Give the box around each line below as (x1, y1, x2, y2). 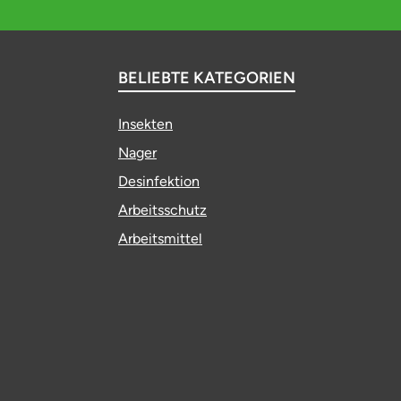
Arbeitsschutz (118, 201, 207, 218)
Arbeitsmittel (118, 230, 202, 247)
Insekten (118, 115, 173, 132)
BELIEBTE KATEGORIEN (118, 68, 295, 88)
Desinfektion (118, 173, 200, 190)
